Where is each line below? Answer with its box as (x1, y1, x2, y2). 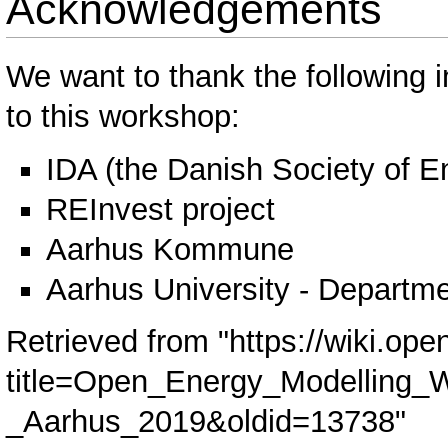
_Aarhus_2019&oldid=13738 (6, 404, 396, 440)
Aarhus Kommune (46, 231, 295, 267)
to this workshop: (6, 98, 241, 134)
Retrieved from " (6, 324, 230, 360)
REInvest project (46, 191, 276, 227)
